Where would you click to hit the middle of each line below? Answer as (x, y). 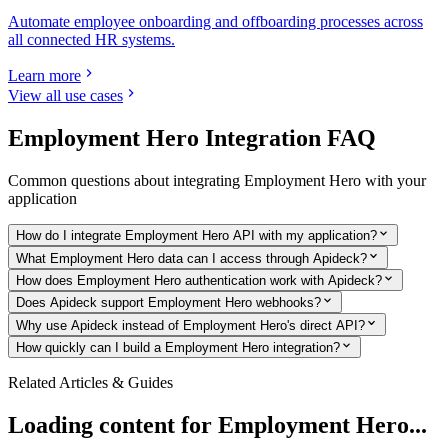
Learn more (44, 76)
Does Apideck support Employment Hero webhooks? (168, 303)
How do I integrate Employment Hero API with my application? (196, 236)
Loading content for (113, 424)
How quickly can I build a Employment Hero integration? (178, 348)
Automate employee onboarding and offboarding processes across (215, 22)
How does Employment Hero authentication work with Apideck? (199, 281)
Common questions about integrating (126, 181)
